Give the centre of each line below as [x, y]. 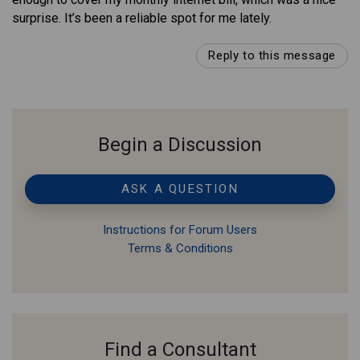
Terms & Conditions [180, 249]
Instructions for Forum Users [180, 230]
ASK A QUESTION [180, 189]
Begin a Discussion [180, 145]
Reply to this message [272, 56]
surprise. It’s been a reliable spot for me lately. [142, 18]
